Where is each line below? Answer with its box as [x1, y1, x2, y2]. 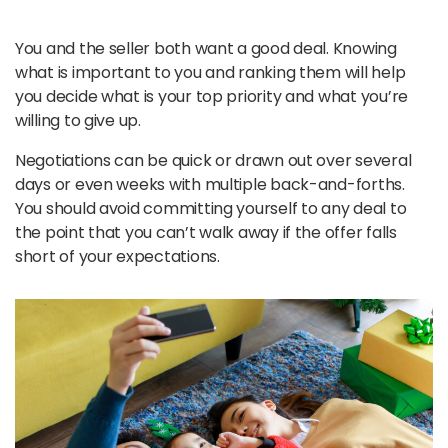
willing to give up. [15, 108, 141, 132]
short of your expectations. [15, 244, 224, 268]
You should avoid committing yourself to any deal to [15, 196, 407, 220]
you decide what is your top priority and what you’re [15, 84, 408, 108]
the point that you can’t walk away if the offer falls [15, 220, 397, 244]
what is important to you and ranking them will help [15, 60, 406, 84]
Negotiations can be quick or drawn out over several [15, 148, 412, 172]
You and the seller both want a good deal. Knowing [15, 36, 397, 60]
